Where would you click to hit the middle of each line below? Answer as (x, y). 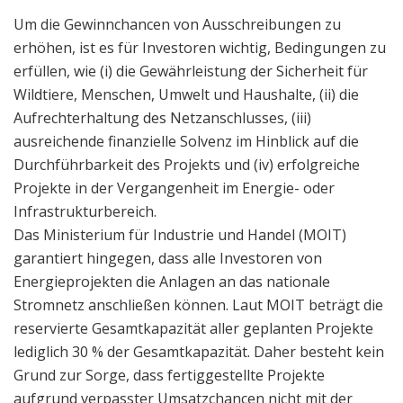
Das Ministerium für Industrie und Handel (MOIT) (180, 234)
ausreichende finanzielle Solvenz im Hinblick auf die (186, 141)
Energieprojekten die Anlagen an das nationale (172, 281)
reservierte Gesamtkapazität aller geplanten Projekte (193, 328)
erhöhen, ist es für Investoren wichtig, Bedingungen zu (200, 47)
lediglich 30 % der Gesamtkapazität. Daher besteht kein (199, 351)
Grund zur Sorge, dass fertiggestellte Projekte (169, 375)
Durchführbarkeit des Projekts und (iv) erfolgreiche (187, 164)
